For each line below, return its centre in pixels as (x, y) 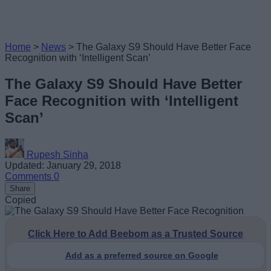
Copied (21, 200)
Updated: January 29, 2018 (63, 165)
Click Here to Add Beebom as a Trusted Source (135, 233)
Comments (29, 176)
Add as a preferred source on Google (142, 255)
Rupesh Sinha (57, 154)
